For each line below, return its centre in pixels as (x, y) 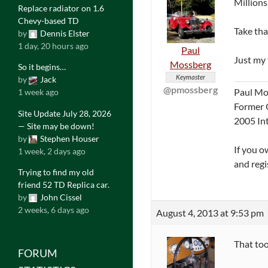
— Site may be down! (56, 126)
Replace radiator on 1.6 (61, 8)
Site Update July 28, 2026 (65, 113)
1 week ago (38, 92)
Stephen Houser (70, 138)
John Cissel (61, 197)
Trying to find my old (56, 172)
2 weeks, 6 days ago (54, 210)
